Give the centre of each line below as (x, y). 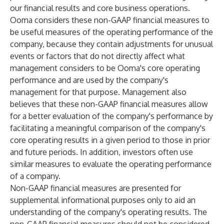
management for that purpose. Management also (98, 92)
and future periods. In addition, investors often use (101, 152)
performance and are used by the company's (89, 80)
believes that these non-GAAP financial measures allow (109, 104)
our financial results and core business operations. (100, 8)
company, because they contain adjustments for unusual (111, 44)
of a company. (35, 176)
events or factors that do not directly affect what (97, 56)
